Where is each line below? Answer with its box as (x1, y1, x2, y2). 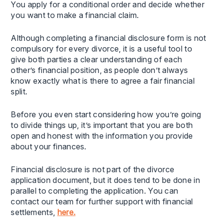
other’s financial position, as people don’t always (11, 65, 188, 75)
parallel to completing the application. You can (11, 185, 179, 196)
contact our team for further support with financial (11, 196, 193, 206)
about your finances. (11, 141, 87, 151)
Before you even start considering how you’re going (11, 109, 201, 119)
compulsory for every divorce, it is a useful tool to (11, 43, 193, 54)
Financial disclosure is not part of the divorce (11, 164, 175, 174)
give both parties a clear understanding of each (11, 54, 182, 64)
